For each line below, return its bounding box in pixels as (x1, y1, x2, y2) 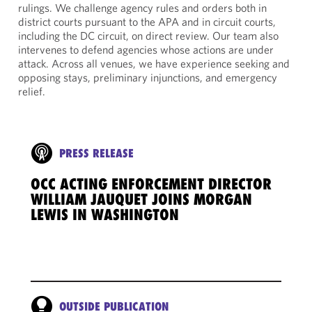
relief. (18, 84, 45, 98)
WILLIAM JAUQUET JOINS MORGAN (31, 190, 252, 208)
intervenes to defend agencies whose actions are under (18, 42, 274, 56)
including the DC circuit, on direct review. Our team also (18, 29, 279, 42)
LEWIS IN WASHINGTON (31, 205, 179, 224)
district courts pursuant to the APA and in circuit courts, (18, 15, 276, 29)
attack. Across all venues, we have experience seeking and (18, 56, 290, 70)
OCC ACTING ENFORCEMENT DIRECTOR (31, 175, 272, 193)
